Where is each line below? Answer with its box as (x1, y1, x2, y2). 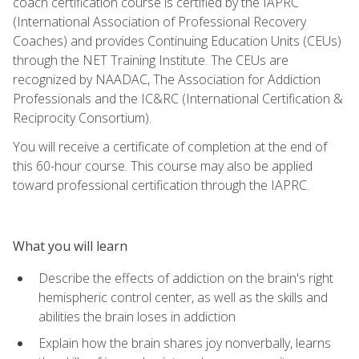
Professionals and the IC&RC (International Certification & (13, 89, 343, 107)
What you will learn (13, 236, 127, 255)
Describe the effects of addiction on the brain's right (38, 268, 333, 287)
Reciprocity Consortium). (13, 108, 151, 127)
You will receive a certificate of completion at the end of (13, 137, 327, 155)
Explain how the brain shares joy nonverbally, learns (38, 333, 331, 352)
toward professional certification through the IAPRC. (13, 175, 309, 194)
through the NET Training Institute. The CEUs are (13, 50, 288, 69)
